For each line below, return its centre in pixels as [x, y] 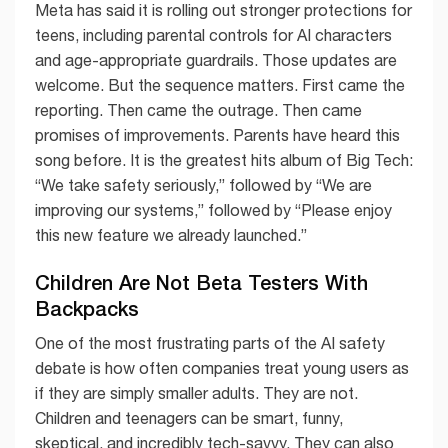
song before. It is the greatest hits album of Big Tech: [224, 159]
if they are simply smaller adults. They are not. [196, 392]
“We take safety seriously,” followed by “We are [203, 184]
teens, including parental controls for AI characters [213, 34]
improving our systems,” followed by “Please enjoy [213, 209]
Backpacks [87, 307]
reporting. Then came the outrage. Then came [198, 109]
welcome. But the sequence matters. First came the [220, 84]
